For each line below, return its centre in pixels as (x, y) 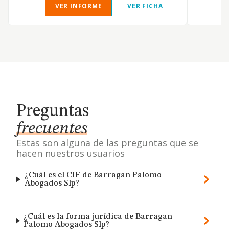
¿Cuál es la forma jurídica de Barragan (98, 217)
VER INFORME (78, 6)
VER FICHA (145, 6)
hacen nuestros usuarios (71, 153)
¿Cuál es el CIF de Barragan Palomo (93, 175)
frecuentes (52, 129)
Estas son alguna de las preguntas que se (107, 143)
